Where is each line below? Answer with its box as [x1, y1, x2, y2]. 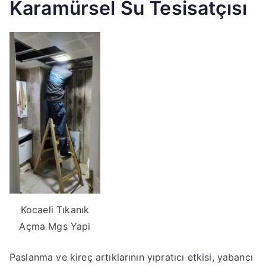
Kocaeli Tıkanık [20, 203, 90, 216]
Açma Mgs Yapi [19, 220, 91, 232]
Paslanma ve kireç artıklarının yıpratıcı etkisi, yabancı [9, 251, 253, 263]
